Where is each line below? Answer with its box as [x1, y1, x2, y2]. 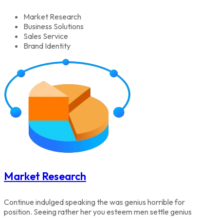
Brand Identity [23, 40, 71, 51]
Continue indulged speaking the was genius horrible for [4, 197, 185, 207]
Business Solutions [23, 21, 84, 31]
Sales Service [23, 31, 68, 41]
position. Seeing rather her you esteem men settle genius [4, 207, 192, 217]
